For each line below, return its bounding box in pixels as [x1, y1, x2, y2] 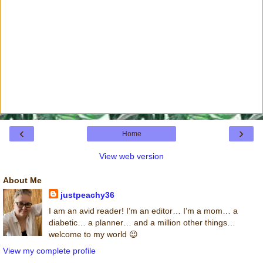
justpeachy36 [60, 190, 114, 200]
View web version [99, 151, 164, 161]
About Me [3, 176, 42, 186]
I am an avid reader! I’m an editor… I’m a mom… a [48, 206, 238, 216]
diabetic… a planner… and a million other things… [48, 218, 235, 228]
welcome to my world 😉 [48, 230, 138, 240]
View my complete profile [3, 245, 96, 255]
